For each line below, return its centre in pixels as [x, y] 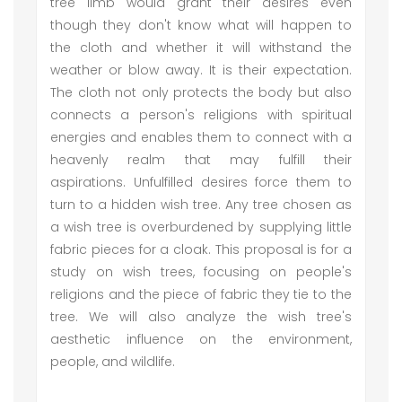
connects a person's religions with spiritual [201, 115]
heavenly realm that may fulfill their [201, 160]
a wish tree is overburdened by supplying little [201, 227]
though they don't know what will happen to [201, 25]
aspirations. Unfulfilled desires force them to [201, 182]
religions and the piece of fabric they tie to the [201, 294]
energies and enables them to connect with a [201, 137]
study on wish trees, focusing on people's [201, 272]
